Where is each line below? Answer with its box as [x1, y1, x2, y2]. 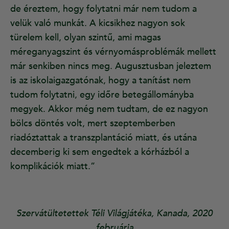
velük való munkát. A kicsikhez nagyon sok [10, 17, 185, 30]
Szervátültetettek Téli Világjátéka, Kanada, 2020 [16, 207, 213, 220]
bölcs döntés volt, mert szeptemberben [10, 117, 175, 130]
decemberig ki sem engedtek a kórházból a [10, 146, 189, 159]
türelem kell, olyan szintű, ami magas [10, 31, 161, 44]
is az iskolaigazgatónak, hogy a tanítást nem [10, 74, 191, 87]
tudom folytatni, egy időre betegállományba [10, 88, 194, 102]
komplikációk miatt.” [10, 160, 95, 173]
